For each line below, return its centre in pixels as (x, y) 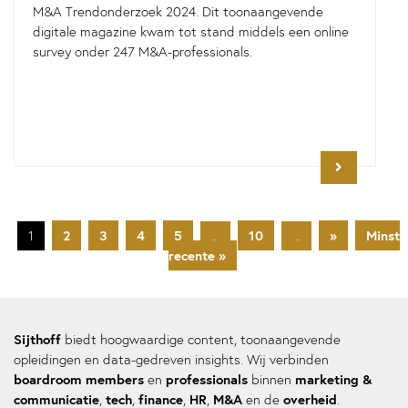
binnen (271, 380)
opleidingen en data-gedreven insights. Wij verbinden (171, 360)
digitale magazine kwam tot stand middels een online (191, 32)
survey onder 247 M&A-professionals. (143, 52)
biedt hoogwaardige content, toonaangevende (201, 340)
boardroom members (79, 379)
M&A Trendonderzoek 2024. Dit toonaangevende (178, 12)
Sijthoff (37, 339)
